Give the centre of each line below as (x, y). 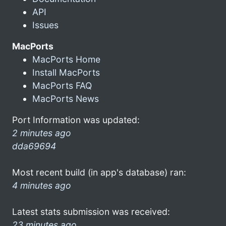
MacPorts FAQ (62, 85)
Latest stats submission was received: (91, 211)
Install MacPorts (66, 72)
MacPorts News (66, 98)
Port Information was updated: (76, 120)
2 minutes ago (42, 133)
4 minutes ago (42, 185)
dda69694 (34, 146)
